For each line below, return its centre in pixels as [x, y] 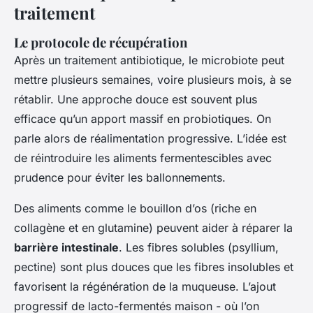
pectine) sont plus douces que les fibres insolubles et [154, 267]
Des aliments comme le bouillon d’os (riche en [135, 208]
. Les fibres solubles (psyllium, [199, 247]
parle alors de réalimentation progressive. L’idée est [150, 138]
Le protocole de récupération [101, 42]
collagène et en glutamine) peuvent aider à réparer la [153, 227]
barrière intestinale [66, 247]
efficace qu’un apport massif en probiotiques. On [143, 118]
